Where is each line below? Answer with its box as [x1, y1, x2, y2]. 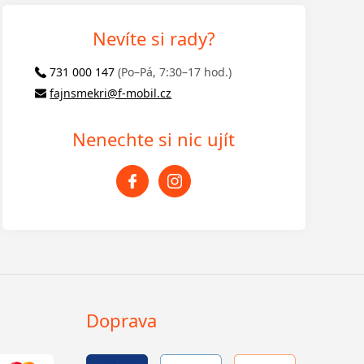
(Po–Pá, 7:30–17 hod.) [118, 64, 232, 80]
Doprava [86, 308, 158, 333]
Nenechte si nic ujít [72, 127, 236, 152]
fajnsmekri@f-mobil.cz [50, 85, 172, 102]
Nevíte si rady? [92, 26, 215, 51]
